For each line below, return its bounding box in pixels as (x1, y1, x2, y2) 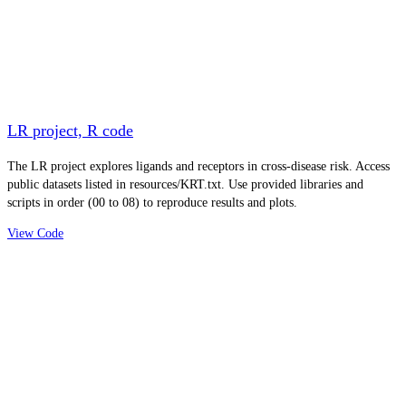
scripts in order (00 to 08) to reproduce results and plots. (7, 195, 297, 209)
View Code (7, 226, 63, 240)
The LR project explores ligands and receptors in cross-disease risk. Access (7, 159, 390, 173)
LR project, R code (7, 121, 133, 140)
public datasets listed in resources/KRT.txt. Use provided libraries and (7, 177, 363, 191)
